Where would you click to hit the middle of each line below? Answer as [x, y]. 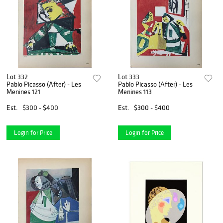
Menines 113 [135, 92]
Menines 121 [23, 92]
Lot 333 [129, 77]
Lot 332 [17, 77]
